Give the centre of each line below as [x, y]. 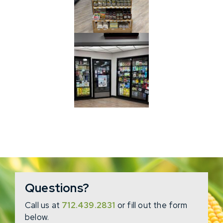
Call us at [44, 205]
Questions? [57, 188]
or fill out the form [151, 205]
